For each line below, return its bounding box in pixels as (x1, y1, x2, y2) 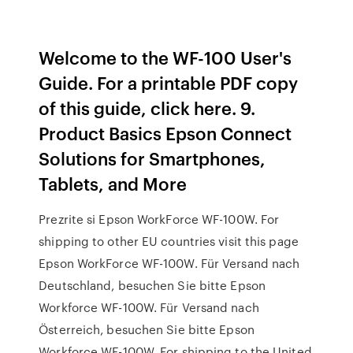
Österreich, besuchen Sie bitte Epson (39, 321, 255, 338)
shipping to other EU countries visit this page (39, 232, 299, 250)
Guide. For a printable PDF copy (39, 70, 299, 95)
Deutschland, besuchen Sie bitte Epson (39, 277, 266, 294)
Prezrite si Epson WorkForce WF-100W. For (39, 210, 280, 228)
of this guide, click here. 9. (39, 95, 256, 120)
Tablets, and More (39, 171, 188, 195)
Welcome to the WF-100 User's (39, 45, 292, 69)
